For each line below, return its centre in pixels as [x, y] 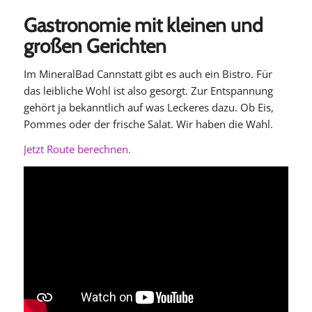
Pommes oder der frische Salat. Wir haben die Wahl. [148, 124]
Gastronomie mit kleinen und [143, 25]
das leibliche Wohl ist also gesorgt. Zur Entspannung [148, 90]
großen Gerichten [95, 46]
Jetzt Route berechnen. [77, 149]
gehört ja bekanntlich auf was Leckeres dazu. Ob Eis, [148, 107]
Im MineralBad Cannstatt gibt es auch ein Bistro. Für [148, 73]
